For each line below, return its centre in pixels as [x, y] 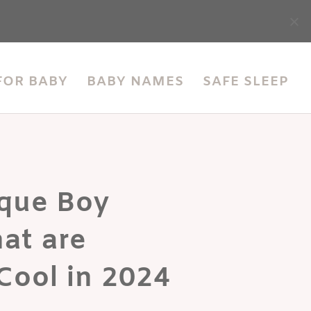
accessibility [253, 25]
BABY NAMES [135, 82]
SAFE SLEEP [246, 82]
